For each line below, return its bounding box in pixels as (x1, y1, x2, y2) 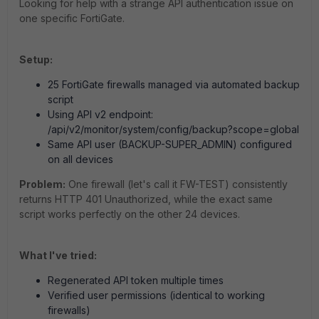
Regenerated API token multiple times (48, 274, 224, 286)
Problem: (19, 178, 66, 190)
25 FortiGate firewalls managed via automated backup (48, 78, 300, 90)
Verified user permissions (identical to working (48, 289, 265, 301)
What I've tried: (19, 249, 97, 261)
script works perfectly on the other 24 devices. (19, 208, 240, 220)
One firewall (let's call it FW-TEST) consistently (66, 178, 288, 190)
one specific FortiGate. (19, 12, 125, 24)
